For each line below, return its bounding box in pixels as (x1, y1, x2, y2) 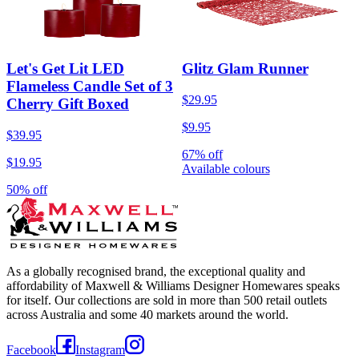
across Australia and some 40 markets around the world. (6, 308, 288, 322)
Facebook (6, 343, 56, 357)
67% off (181, 147, 223, 162)
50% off (6, 183, 47, 197)
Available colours (181, 162, 270, 176)
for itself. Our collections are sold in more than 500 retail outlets (6, 293, 327, 308)
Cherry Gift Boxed (6, 95, 129, 113)
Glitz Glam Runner (181, 60, 309, 78)
